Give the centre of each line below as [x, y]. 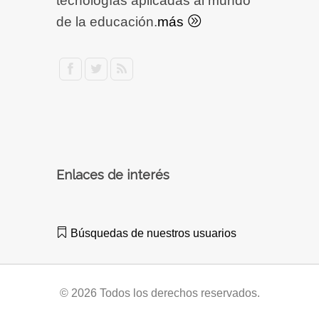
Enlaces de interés [113, 175]
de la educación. [107, 22]
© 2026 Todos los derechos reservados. [159, 293]
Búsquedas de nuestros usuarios [152, 234]
